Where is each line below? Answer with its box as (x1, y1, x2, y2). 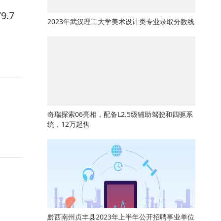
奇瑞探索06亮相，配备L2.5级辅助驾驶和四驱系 (47, 110, 193, 119)
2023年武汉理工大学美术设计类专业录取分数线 (47, 17, 194, 26)
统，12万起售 (47, 119, 90, 129)
